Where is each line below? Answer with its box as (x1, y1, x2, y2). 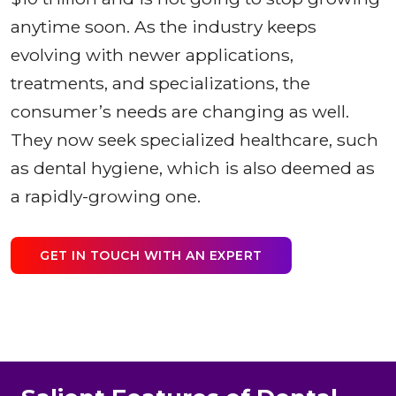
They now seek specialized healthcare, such (11, 128, 378, 150)
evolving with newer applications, (11, 43, 293, 65)
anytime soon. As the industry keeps (11, 15, 316, 37)
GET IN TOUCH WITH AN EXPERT (40, 247, 263, 263)
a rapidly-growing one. (11, 185, 201, 207)
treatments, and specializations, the (11, 72, 310, 94)
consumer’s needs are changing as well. (11, 100, 349, 122)
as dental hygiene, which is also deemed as (11, 156, 375, 179)
